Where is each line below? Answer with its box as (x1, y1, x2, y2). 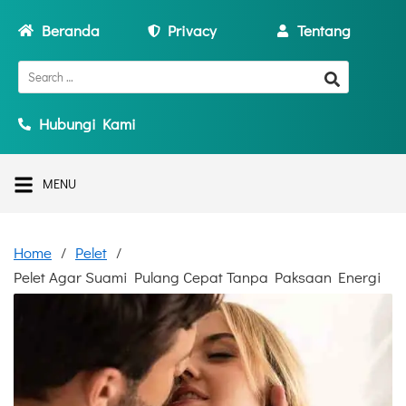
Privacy (168, 20, 217, 41)
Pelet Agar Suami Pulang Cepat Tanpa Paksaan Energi (14, 266, 382, 287)
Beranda (42, 20, 101, 41)
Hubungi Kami (38, 113, 136, 134)
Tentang (296, 20, 351, 41)
